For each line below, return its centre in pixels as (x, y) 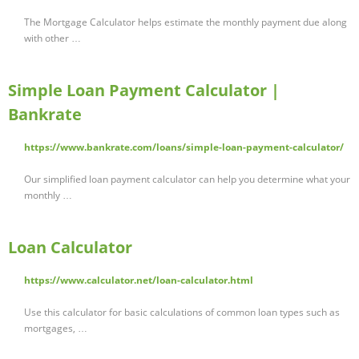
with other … (52, 38)
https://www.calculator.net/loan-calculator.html (139, 280)
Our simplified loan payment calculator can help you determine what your (187, 179)
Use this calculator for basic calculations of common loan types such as (182, 313)
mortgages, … (56, 329)
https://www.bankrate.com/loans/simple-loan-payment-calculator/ (184, 147)
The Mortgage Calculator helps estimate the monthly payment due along (186, 22)
